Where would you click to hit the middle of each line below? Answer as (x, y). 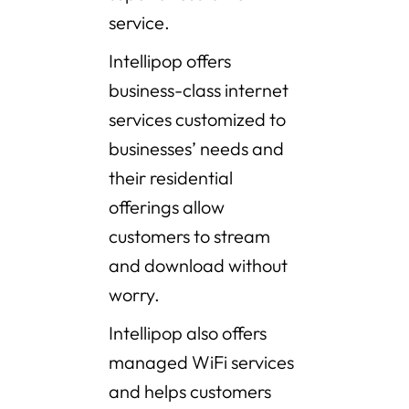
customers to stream (189, 236)
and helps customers (190, 392)
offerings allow (167, 207)
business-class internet (199, 90)
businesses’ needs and (196, 149)
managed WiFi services (201, 362)
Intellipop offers (170, 61)
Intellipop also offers (188, 333)
